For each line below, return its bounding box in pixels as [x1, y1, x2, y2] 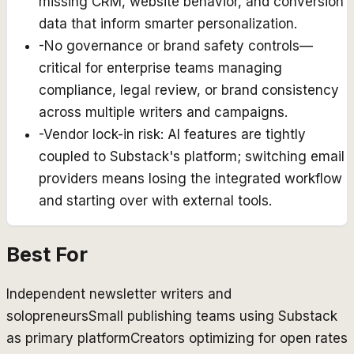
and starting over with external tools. [39, 193, 272, 209]
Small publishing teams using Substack [88, 308, 337, 325]
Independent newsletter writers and [6, 286, 232, 303]
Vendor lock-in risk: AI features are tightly [43, 126, 306, 143]
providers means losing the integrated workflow [39, 171, 342, 187]
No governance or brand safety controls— [44, 38, 313, 55]
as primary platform [6, 330, 130, 347]
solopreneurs [6, 308, 88, 325]
